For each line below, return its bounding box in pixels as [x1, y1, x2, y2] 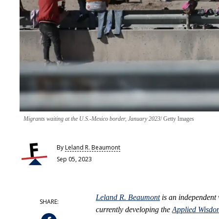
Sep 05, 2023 [57, 154, 92, 163]
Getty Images [162, 115, 194, 123]
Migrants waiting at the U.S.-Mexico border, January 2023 [23, 115, 160, 123]
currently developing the [96, 205, 172, 214]
